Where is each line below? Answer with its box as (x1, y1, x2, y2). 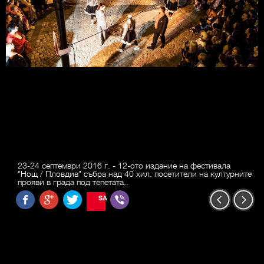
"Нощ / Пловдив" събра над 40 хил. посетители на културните (18, 168, 252, 179)
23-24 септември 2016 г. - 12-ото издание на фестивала (18, 160, 230, 171)
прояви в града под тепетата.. (18, 176, 128, 187)
